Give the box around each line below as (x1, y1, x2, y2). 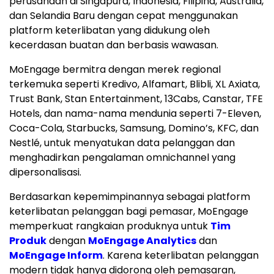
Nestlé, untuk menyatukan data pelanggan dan (9, 136, 235, 150)
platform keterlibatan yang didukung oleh (9, 23, 210, 38)
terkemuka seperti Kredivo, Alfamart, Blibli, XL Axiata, (9, 77, 260, 92)
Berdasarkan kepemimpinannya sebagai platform (9, 190, 250, 204)
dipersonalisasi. (9, 165, 81, 180)
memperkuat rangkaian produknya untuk (9, 219, 210, 234)
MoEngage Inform (9, 248, 103, 263)
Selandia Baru (30, 9, 95, 23)
